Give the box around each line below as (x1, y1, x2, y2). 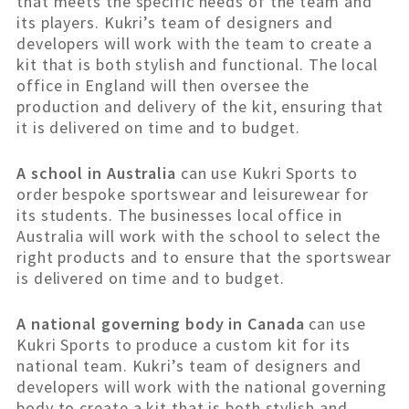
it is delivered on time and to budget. (16, 117, 301, 139)
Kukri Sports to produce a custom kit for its (16, 334, 351, 356)
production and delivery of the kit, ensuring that (16, 96, 384, 118)
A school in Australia (16, 163, 176, 184)
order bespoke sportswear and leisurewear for (16, 184, 369, 205)
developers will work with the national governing (16, 376, 388, 398)
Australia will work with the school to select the (16, 225, 382, 247)
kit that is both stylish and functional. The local (16, 54, 378, 76)
